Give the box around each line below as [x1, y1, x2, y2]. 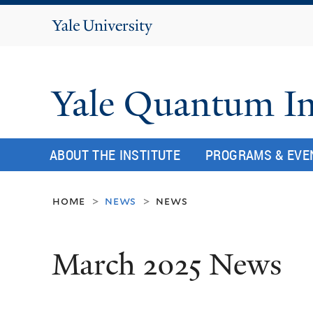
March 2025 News [52, 245, 282, 285]
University [82, 34, 154, 52]
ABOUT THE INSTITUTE [49, 145, 181, 164]
